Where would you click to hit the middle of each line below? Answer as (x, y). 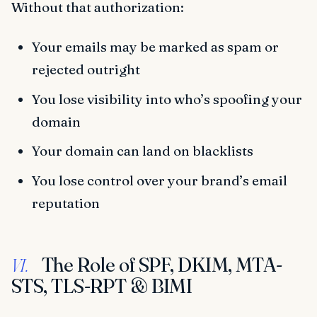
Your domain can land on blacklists (142, 151)
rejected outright (86, 70)
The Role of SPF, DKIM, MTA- (160, 264)
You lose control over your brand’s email (159, 180)
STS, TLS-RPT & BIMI (102, 286)
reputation (65, 203)
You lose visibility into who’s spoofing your (167, 99)
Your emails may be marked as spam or (155, 47)
